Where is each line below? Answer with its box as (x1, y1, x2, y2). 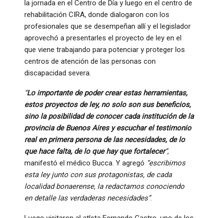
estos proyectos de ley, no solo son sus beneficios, (24, 100, 191, 109)
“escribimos (146, 159, 185, 168)
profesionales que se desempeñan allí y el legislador (24, 22, 191, 31)
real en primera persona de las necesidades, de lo (24, 135, 185, 145)
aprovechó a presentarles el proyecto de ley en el (24, 34, 182, 43)
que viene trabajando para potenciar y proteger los (24, 45, 185, 54)
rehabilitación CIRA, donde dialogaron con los (24, 10, 169, 19)
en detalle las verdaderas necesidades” (24, 194, 150, 203)
